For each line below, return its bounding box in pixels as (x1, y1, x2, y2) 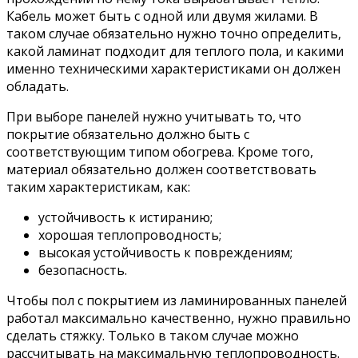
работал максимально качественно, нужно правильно (6, 308, 351, 327)
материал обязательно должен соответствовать (6, 160, 316, 178)
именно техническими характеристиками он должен (6, 59, 340, 78)
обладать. (6, 77, 69, 95)
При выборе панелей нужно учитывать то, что (6, 107, 301, 125)
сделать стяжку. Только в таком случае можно (6, 326, 299, 344)
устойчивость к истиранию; (38, 208, 213, 226)
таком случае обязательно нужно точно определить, (6, 24, 341, 42)
